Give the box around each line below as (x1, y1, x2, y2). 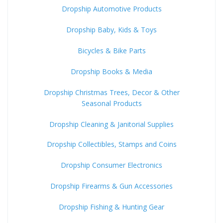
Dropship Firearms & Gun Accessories (50, 181, 173, 191)
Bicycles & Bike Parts (77, 46, 146, 55)
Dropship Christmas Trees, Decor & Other (43, 88, 180, 97)
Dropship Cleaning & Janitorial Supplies (49, 119, 174, 129)
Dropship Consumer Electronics (61, 160, 162, 170)
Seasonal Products (81, 99, 142, 108)
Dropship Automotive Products (61, 4, 162, 13)
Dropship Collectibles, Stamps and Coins (46, 139, 177, 149)
